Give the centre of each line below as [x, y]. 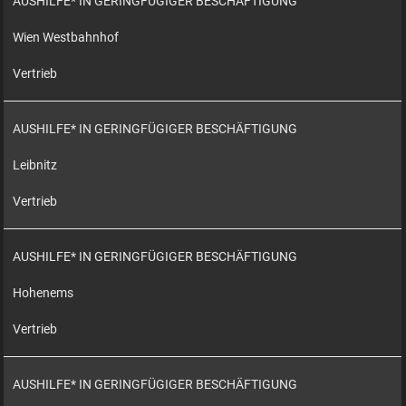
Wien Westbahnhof [66, 37]
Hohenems [43, 293]
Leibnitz [35, 165]
